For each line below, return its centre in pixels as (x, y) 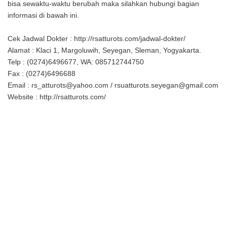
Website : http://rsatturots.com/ (57, 97)
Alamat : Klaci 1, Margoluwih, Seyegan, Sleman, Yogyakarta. (104, 50)
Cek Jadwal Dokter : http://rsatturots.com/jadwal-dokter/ (97, 38)
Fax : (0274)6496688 (42, 73)
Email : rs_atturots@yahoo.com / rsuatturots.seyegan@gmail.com (113, 85)
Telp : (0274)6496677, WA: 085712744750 (76, 62)
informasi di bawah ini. (43, 15)
